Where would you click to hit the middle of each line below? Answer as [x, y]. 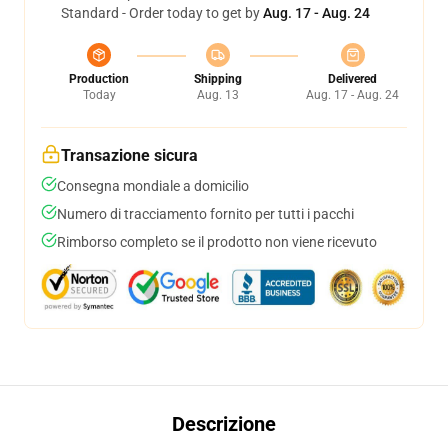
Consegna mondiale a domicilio [153, 186]
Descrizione [224, 424]
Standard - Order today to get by [162, 13]
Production [99, 79]
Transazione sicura [129, 155]
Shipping [217, 79]
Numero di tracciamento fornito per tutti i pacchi [205, 214]
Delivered [352, 79]
